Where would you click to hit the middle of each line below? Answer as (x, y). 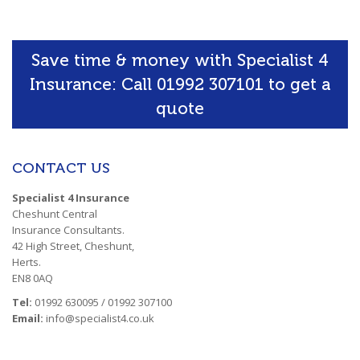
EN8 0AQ (33, 278)
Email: (29, 318)
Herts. (27, 262)
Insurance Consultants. (68, 229)
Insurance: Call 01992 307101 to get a (180, 84)
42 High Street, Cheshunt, (73, 245)
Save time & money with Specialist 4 (180, 59)
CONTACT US (61, 168)
